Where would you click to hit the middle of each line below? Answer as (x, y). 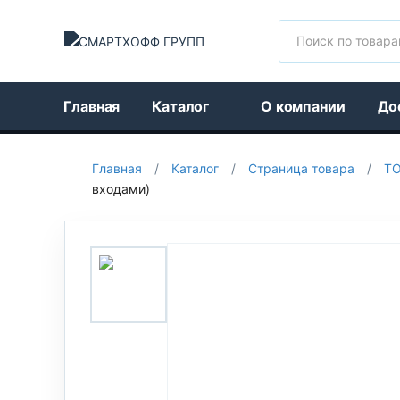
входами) (121, 189)
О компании (303, 106)
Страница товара (301, 168)
